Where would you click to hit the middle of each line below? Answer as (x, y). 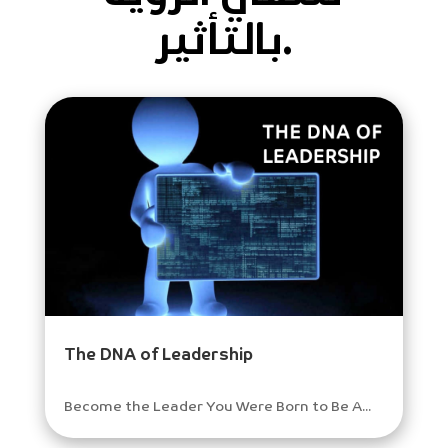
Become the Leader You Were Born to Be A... (217, 407)
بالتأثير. (288, 43)
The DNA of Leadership (158, 356)
